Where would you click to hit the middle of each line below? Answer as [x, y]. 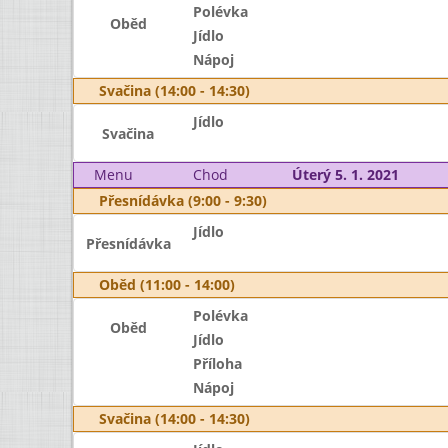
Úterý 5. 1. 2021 [345, 174]
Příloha [217, 363]
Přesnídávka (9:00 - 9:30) [183, 200]
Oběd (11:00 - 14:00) [167, 284]
